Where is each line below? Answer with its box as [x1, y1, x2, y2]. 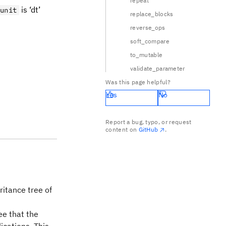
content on [105, 126, 139, 133]
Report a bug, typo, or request [105, 118, 192, 126]
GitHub [138, 126, 158, 133]
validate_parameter [130, 65, 185, 72]
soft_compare [130, 37, 169, 45]
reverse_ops [130, 24, 165, 31]
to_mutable [130, 51, 163, 59]
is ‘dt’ [19, 5, 41, 15]
